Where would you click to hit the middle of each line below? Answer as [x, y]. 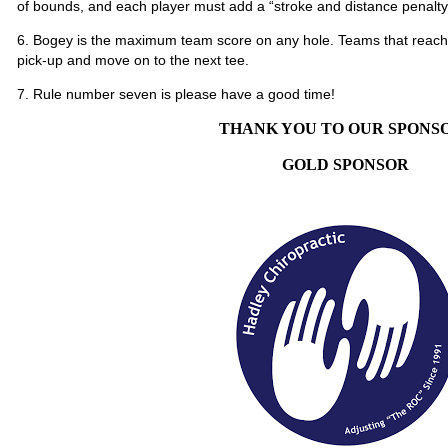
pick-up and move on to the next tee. [133, 60]
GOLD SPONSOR [345, 164]
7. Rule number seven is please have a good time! [176, 94]
